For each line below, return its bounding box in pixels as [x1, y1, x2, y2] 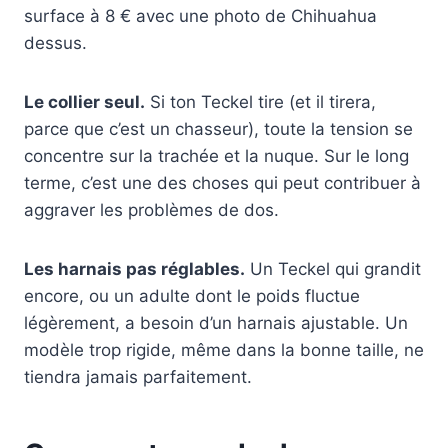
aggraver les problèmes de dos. [24, 200, 279, 221]
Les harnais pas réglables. [24, 259, 245, 280]
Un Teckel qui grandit [245, 259, 421, 280]
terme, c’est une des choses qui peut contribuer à [24, 173, 421, 194]
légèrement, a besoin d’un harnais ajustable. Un [24, 313, 408, 334]
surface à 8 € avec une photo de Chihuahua [24, 6, 377, 27]
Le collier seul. [24, 92, 145, 113]
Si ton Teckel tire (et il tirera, [145, 92, 376, 113]
